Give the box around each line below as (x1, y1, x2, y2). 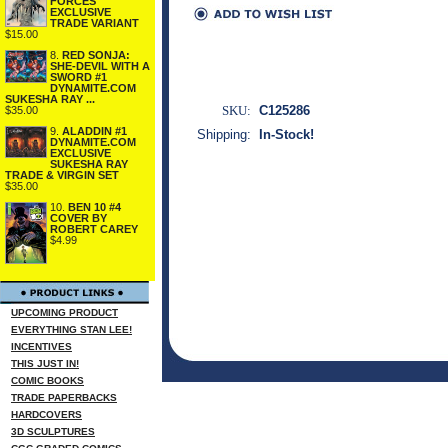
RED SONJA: (62, 49, 130, 61)
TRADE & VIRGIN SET (5, 169, 119, 181)
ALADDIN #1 (62, 125, 127, 137)
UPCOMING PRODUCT (11, 307, 118, 318)
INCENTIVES (11, 341, 72, 352)
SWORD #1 (50, 71, 107, 83)
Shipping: (197, 127, 251, 142)
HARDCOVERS (11, 409, 82, 420)
